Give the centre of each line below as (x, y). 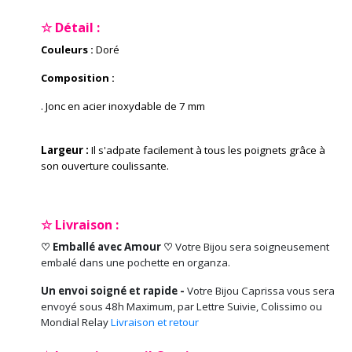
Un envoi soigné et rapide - (114, 290)
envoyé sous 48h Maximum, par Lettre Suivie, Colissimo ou (181, 306)
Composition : (78, 77)
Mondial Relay (76, 322)
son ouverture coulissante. (105, 165)
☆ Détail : (70, 27)
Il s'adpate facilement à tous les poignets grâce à (208, 150)
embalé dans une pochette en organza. (136, 262)
